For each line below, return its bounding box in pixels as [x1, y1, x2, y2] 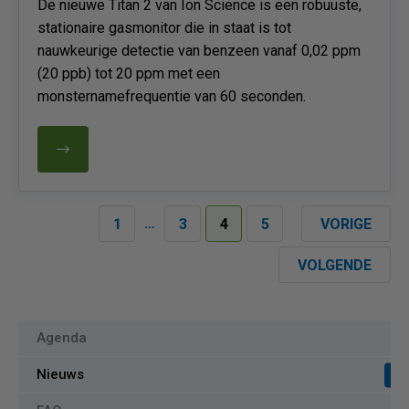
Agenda [37, 330, 87, 346]
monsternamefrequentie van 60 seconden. [37, 88, 306, 105]
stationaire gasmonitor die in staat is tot [37, 19, 291, 37]
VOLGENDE [298, 257, 372, 274]
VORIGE [320, 215, 372, 233]
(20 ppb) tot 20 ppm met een [37, 65, 220, 82]
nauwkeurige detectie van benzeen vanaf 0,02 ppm [37, 42, 361, 59]
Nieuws [37, 366, 84, 383]
